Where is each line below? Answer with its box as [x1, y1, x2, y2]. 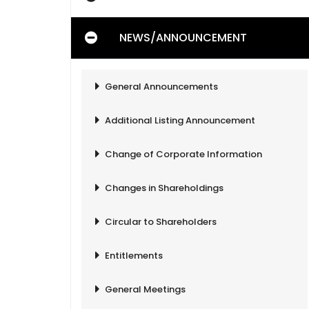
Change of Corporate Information [105, 148, 262, 161]
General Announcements [105, 80, 218, 93]
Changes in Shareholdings [105, 181, 223, 195]
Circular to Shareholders [105, 215, 217, 228]
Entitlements [105, 249, 163, 262]
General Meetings [105, 283, 186, 296]
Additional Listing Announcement [105, 114, 255, 127]
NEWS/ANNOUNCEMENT [119, 30, 247, 46]
